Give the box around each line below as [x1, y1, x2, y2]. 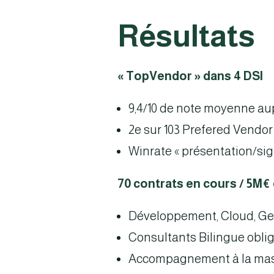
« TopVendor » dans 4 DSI [117, 69, 263, 83]
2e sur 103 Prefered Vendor [128, 123, 273, 136]
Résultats [117, 19, 255, 53]
